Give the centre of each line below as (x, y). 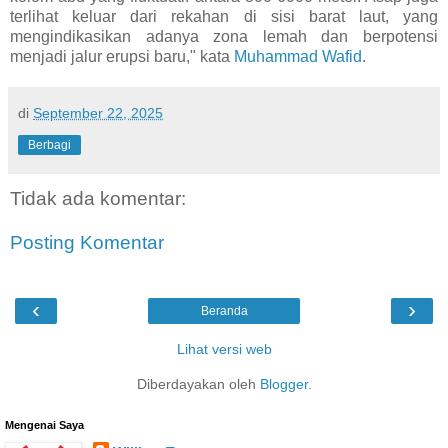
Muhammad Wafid (298, 56)
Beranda (224, 311)
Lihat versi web (224, 349)
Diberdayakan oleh (198, 384)
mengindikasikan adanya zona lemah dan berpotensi (224, 36)
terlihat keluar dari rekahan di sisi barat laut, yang (224, 16)
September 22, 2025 (98, 113)
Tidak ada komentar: (98, 199)
